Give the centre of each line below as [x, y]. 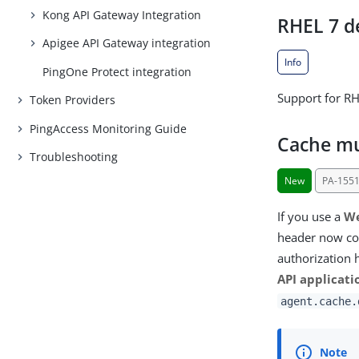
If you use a [311, 217]
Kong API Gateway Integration [122, 14]
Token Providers [73, 100]
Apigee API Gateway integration [127, 43]
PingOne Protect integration [117, 71]
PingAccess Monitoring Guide [109, 128]
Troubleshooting [74, 157]
